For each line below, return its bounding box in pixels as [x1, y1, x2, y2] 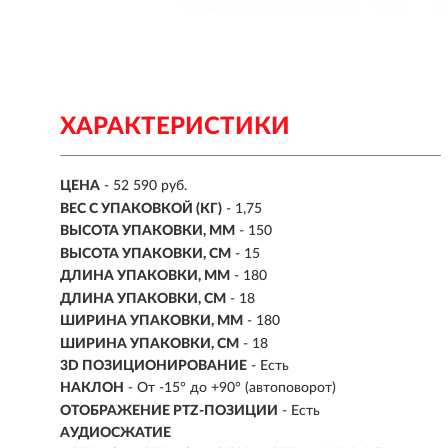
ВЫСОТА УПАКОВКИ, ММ [60, 224, 235, 239]
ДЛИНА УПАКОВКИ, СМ [60, 291, 226, 306]
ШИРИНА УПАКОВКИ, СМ [60, 336, 239, 351]
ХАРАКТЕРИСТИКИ [60, 115, 290, 139]
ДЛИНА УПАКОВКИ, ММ [60, 269, 230, 284]
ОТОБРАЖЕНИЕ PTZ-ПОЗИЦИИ [60, 403, 278, 418]
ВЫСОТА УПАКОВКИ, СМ [60, 246, 231, 261]
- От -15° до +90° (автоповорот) [128, 381, 336, 396]
